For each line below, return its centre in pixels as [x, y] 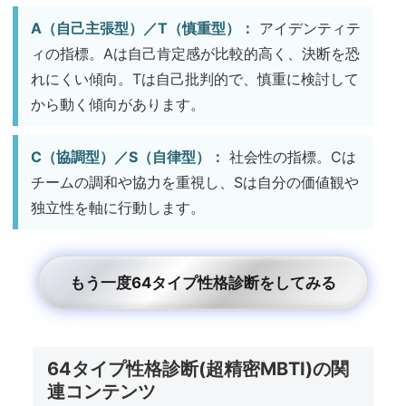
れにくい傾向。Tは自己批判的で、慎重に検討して [195, 78]
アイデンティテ [308, 28]
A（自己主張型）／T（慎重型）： [143, 28]
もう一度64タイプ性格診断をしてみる [203, 282]
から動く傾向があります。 [118, 104]
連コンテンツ [101, 391]
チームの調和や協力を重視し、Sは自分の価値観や [195, 182]
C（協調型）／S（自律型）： [128, 156]
